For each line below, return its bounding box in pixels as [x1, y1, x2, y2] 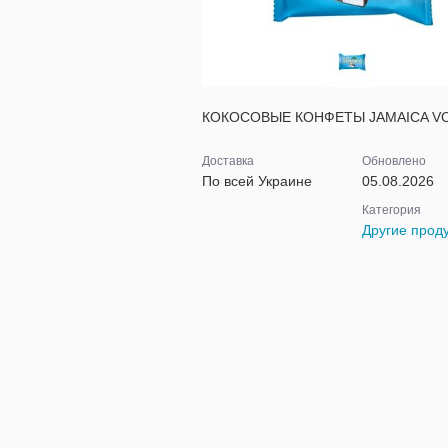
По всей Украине [202, 173, 312, 189]
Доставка [202, 154, 254, 168]
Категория [361, 203, 421, 217]
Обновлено [361, 154, 426, 168]
